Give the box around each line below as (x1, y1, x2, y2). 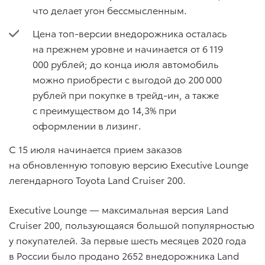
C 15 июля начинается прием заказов (9, 141, 182, 156)
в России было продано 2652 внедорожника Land (9, 248, 239, 262)
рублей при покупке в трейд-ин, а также (33, 88, 219, 102)
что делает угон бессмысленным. (33, 2, 187, 17)
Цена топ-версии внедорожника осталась (33, 26, 227, 40)
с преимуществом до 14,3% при (33, 103, 176, 117)
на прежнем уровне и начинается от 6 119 (33, 41, 225, 56)
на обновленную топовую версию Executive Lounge (9, 157, 248, 171)
